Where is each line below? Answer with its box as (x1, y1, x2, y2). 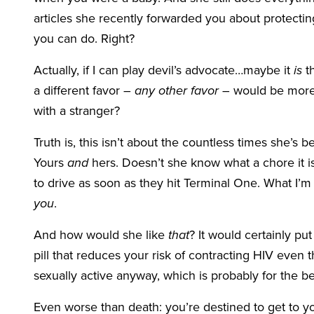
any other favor (135, 83, 219, 98)
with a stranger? (34, 103, 120, 118)
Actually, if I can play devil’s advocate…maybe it (34, 62, 294, 78)
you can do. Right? (34, 31, 138, 46)
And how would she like (34, 227, 168, 243)
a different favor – (34, 83, 135, 98)
